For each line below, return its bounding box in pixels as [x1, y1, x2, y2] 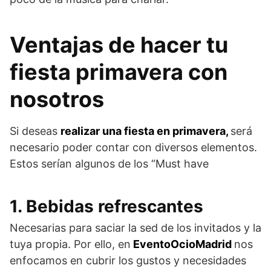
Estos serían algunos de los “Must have [10, 157, 209, 170]
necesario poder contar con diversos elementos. [10, 140, 257, 154]
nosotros [10, 85, 104, 113]
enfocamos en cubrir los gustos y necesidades [10, 253, 246, 267]
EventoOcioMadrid [131, 237, 234, 250]
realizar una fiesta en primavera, [60, 124, 230, 137]
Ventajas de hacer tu [10, 31, 228, 58]
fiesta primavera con [10, 58, 227, 85]
